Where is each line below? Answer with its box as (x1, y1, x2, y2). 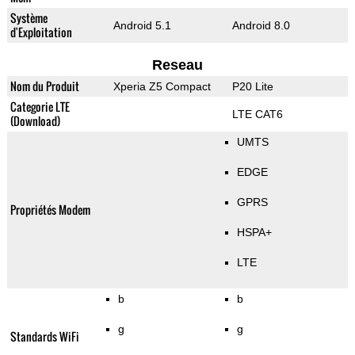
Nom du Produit (10, 78, 79, 95)
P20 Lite (231, 80, 273, 94)
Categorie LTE (10, 98, 70, 116)
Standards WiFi (10, 328, 79, 345)
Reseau (151, 57, 203, 74)
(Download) (10, 113, 60, 130)
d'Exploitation (10, 24, 72, 41)
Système (10, 10, 48, 27)
